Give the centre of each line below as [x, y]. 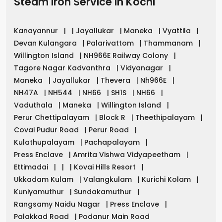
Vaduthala [34, 105]
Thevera [116, 80]
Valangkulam [109, 179]
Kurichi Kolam [167, 179]
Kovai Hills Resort [106, 167]
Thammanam [169, 43]
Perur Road [110, 130]
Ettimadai [32, 167]
